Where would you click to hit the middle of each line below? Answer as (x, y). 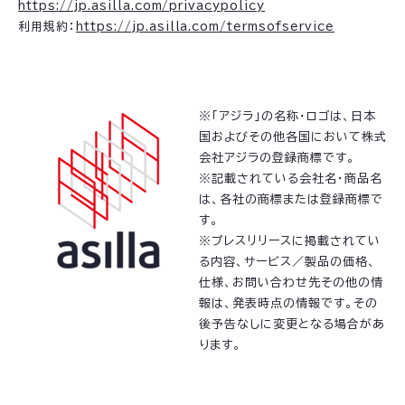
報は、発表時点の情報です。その (288, 304)
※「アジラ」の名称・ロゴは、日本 (287, 117)
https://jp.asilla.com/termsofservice (205, 27)
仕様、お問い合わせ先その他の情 (291, 283)
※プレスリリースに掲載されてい (290, 241)
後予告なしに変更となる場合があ (292, 325)
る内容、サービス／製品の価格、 (287, 262)
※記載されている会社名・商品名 (291, 179)
